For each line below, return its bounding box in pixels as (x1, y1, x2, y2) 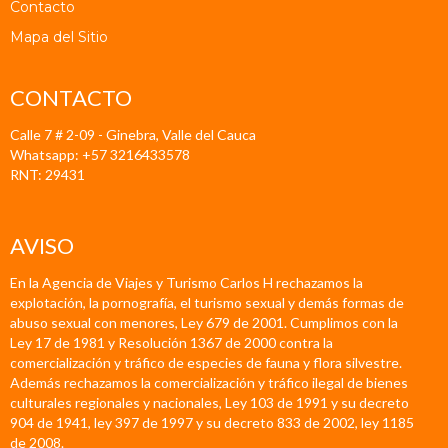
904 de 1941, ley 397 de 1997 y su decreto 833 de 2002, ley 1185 (10, 413, 414, 431)
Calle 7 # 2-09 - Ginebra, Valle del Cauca (10, 126, 256, 144)
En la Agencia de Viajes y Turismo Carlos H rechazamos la (10, 273, 363, 291)
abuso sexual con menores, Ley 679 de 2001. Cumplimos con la (10, 313, 398, 331)
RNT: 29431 (10, 166, 85, 184)
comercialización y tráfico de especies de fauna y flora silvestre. (10, 353, 402, 371)
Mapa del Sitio (10, 27, 108, 46)
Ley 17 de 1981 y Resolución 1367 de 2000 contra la (10, 333, 333, 351)
